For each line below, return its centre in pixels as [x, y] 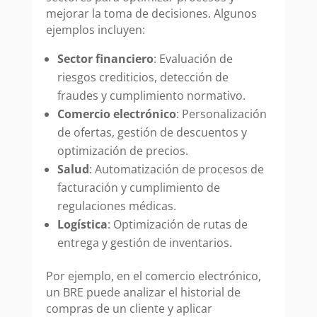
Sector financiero [105, 59]
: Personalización [221, 114]
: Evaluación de [193, 59]
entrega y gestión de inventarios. [144, 243]
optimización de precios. [122, 151]
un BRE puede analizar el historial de [143, 293]
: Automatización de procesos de [176, 169]
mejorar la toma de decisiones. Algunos [151, 14]
